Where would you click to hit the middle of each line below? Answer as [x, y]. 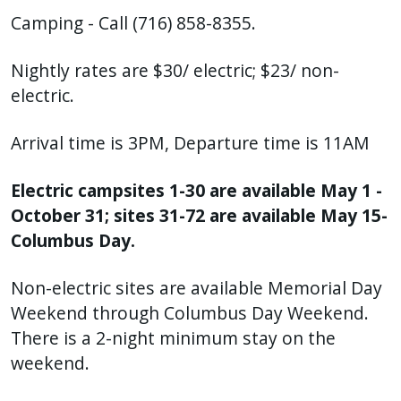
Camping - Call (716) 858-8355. [133, 22]
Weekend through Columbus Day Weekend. [190, 312]
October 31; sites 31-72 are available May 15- [199, 215]
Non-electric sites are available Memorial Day [196, 287]
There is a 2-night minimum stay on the [173, 337]
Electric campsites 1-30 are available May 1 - [196, 190]
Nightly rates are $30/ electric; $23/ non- [175, 70]
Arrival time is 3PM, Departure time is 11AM [190, 142]
